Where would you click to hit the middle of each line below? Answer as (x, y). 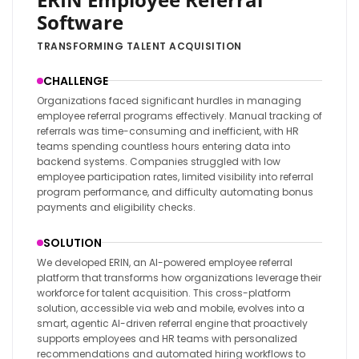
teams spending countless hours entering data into (163, 146)
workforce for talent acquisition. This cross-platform (164, 292)
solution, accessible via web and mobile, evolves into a (171, 308)
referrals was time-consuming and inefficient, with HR (168, 131)
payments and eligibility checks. (116, 207)
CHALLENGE (76, 81)
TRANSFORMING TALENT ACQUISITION (139, 46)
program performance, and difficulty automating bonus (175, 192)
